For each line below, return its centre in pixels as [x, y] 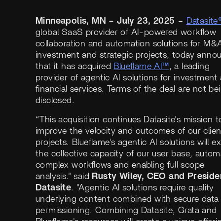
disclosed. [55, 100]
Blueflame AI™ [141, 66]
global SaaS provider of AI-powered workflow [126, 32]
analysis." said [64, 176]
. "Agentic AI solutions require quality [143, 188]
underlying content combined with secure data [127, 199]
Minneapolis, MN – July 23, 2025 [107, 21]
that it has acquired [75, 66]
